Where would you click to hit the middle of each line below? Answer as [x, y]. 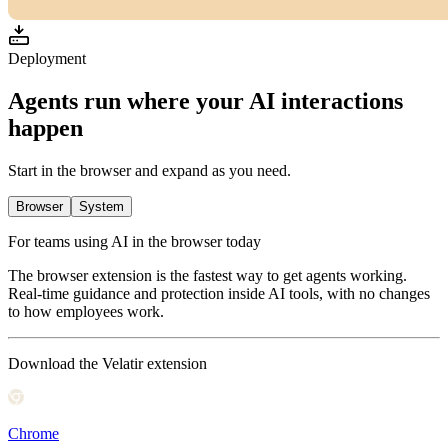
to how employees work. [86, 311]
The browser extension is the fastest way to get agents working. [207, 275]
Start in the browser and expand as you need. [149, 170]
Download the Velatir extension [107, 363]
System [101, 206]
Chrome [33, 433]
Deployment [47, 58]
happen [45, 127]
